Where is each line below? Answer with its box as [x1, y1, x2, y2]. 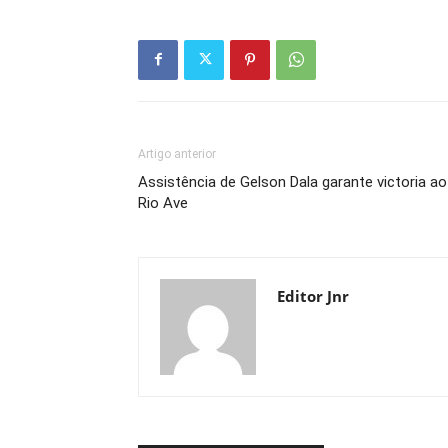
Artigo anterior [138, 146, 216, 161]
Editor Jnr [277, 285, 349, 306]
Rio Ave [138, 193, 188, 212]
